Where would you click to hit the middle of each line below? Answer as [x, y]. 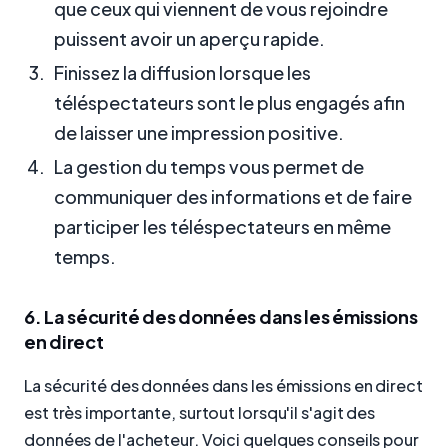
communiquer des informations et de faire [233, 197]
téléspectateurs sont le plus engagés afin [229, 103]
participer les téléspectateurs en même [222, 227]
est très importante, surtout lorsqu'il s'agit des [200, 412]
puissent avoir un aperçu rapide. [189, 39]
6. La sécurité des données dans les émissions [221, 317]
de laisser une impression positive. [199, 133]
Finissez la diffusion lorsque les [182, 73]
